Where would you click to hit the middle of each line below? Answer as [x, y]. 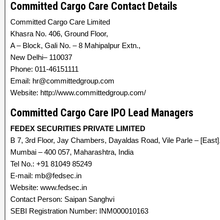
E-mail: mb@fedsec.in [46, 176]
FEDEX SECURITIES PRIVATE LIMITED [78, 128]
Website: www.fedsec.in [49, 187]
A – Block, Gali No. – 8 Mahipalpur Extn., [75, 45]
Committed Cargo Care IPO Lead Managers [102, 113]
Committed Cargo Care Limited [60, 22]
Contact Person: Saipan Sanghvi [62, 199]
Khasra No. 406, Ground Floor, [59, 34]
